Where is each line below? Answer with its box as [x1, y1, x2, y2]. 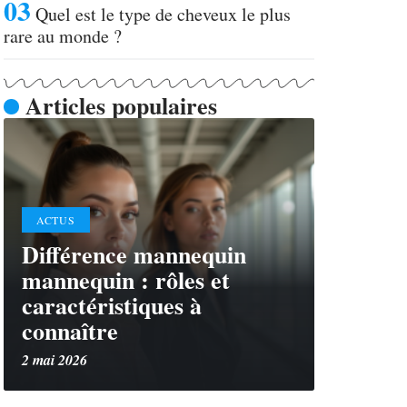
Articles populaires [25, 88, 217, 123]
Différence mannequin [22, 237, 246, 272]
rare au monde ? [4, 24, 122, 48]
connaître [22, 313, 118, 348]
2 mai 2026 [22, 350, 87, 370]
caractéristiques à [22, 288, 202, 323]
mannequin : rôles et [22, 263, 230, 297]
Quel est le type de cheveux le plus [35, 2, 291, 26]
